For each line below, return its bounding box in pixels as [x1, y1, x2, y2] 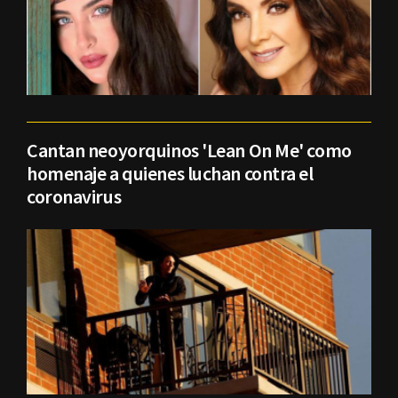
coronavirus [27, 183, 122, 209]
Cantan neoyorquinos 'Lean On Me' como [27, 137, 352, 163]
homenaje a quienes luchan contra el [27, 160, 314, 186]
